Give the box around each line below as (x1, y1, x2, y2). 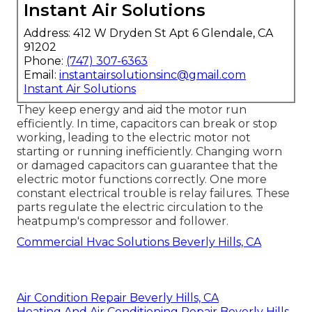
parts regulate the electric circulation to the (17, 201, 263, 214)
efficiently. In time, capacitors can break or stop (17, 117, 277, 131)
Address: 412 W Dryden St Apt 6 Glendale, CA (24, 26, 273, 40)
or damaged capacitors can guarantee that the (17, 159, 278, 173)
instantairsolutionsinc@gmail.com (59, 68, 246, 82)
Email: (24, 68, 59, 82)
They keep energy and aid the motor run (17, 103, 247, 117)
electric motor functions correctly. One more (17, 173, 267, 187)
